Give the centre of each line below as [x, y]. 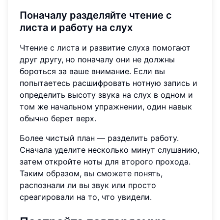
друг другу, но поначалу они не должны [97, 59]
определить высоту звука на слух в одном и [106, 95]
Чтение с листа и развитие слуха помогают [105, 47]
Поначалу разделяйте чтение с [96, 15]
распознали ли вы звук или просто [88, 185]
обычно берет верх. [58, 118]
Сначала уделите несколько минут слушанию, [110, 150]
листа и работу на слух [76, 27]
